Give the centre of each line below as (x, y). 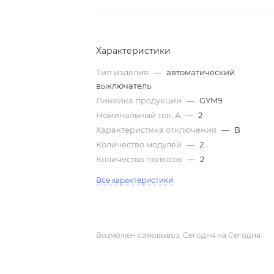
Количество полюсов (140, 159)
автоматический (201, 72)
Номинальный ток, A (139, 115)
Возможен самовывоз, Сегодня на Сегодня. (180, 235)
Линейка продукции (140, 100)
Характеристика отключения (157, 129)
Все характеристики (135, 180)
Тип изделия (124, 72)
